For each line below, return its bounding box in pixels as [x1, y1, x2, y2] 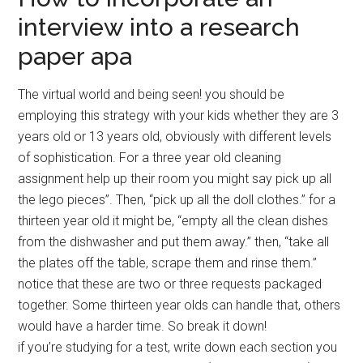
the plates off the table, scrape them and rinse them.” [18, 255, 318, 271]
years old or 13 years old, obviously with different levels [18, 129, 332, 145]
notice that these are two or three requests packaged [18, 276, 322, 293]
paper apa [18, 42, 133, 71]
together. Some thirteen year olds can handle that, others [18, 297, 341, 314]
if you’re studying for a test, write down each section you [18, 340, 338, 356]
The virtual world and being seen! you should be [18, 87, 285, 103]
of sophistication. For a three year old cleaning [18, 150, 282, 166]
